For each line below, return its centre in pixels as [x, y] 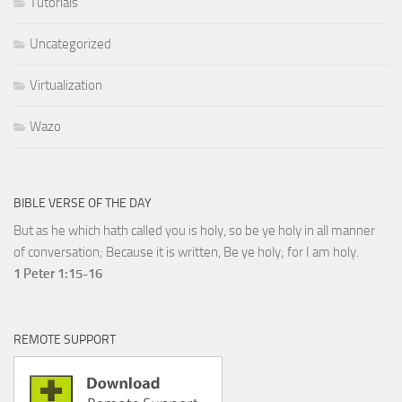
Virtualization [66, 86]
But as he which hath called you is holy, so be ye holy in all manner [194, 231]
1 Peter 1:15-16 [58, 274]
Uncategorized [70, 44]
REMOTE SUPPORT [65, 340]
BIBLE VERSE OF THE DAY [83, 204]
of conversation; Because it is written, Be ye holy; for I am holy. [186, 253]
